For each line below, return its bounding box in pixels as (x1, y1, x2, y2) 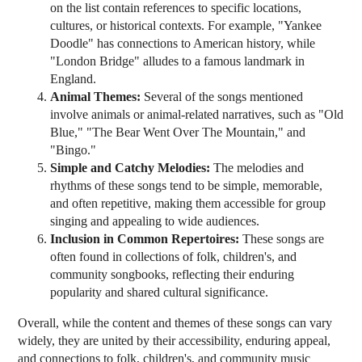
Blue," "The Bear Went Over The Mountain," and (50, 125, 306, 140)
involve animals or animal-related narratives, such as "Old (50, 107, 344, 122)
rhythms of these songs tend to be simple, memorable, (50, 179, 323, 193)
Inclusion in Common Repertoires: (50, 232, 240, 246)
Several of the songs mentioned (141, 90, 304, 104)
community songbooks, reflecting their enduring (50, 267, 295, 282)
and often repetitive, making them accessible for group (50, 196, 326, 211)
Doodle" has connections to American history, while (50, 36, 316, 51)
